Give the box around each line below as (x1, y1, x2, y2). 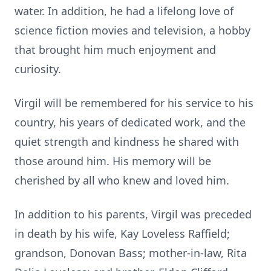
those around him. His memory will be (15, 154, 211, 168)
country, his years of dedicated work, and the (15, 115, 246, 129)
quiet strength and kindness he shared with (15, 134, 239, 149)
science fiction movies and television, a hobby (15, 23, 250, 38)
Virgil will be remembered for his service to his (15, 96, 253, 110)
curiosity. (15, 62, 61, 76)
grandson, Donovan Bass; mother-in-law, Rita (15, 246, 247, 260)
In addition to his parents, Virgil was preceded (15, 207, 252, 221)
